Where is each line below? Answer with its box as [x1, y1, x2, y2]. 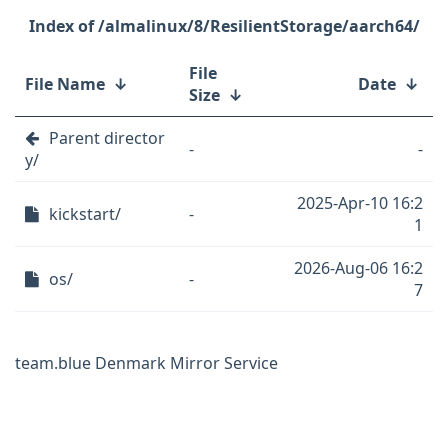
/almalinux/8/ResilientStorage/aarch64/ [97, 15, 420, 37]
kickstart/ [49, 203, 121, 225]
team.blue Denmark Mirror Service [15, 352, 278, 374]
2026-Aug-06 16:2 [294, 257, 423, 279]
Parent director [49, 127, 165, 149]
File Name [25, 73, 105, 95]
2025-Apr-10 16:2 [297, 192, 423, 214]
